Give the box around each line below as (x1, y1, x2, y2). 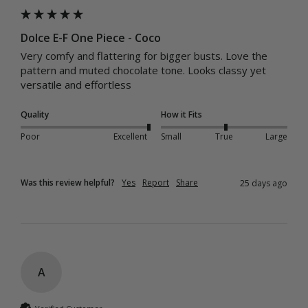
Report (142, 177, 169, 189)
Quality (21, 109, 49, 121)
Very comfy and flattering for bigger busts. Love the (21, 49, 267, 63)
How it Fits (161, 109, 202, 121)
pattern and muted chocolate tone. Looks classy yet (21, 63, 266, 78)
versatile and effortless (21, 78, 131, 92)
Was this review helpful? (21, 177, 115, 189)
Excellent (113, 130, 147, 142)
